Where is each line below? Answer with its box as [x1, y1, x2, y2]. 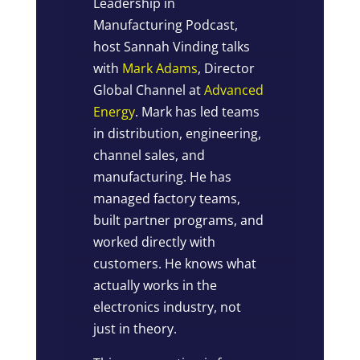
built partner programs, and [93, 211, 264, 229]
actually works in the [93, 276, 218, 294]
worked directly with [93, 232, 216, 251]
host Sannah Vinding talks [93, 37, 251, 55]
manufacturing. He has [93, 167, 232, 186]
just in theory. [93, 319, 178, 337]
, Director [198, 59, 256, 77]
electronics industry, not [93, 297, 242, 316]
